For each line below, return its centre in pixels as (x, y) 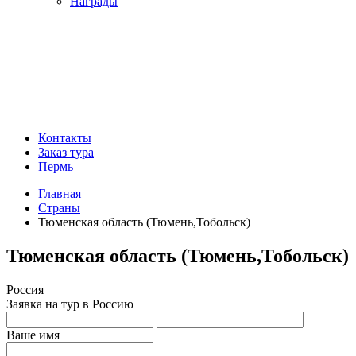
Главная (60, 193)
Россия (25, 289)
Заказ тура (66, 152)
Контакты (65, 138)
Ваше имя (33, 335)
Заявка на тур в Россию (70, 304)
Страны (59, 208)
